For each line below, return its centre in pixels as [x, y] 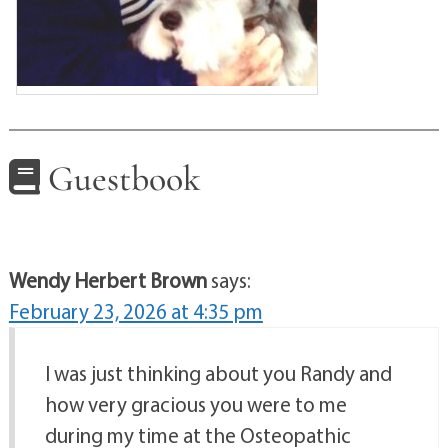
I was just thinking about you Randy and [218, 373]
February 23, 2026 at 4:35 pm [135, 311]
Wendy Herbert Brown [107, 280]
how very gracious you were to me [195, 404]
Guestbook [120, 178]
